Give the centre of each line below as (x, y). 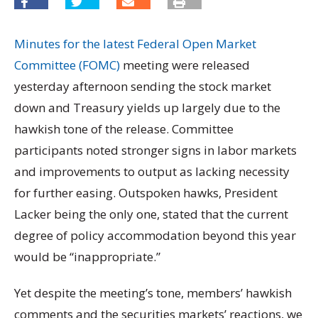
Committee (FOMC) (67, 65)
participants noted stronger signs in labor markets (155, 150)
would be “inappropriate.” (87, 256)
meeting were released (185, 65)
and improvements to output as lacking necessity (152, 171)
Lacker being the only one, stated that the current (151, 214)
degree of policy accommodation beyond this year (155, 235)
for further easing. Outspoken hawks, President (146, 192)
